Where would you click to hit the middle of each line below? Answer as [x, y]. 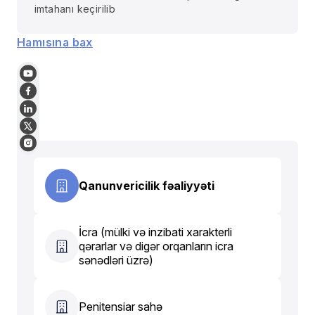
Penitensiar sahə [121, 306]
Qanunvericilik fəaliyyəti [147, 185]
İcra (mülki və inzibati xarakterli [155, 232]
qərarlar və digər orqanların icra [156, 246]
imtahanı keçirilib [75, 8]
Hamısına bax [55, 42]
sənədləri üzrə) [116, 260]
